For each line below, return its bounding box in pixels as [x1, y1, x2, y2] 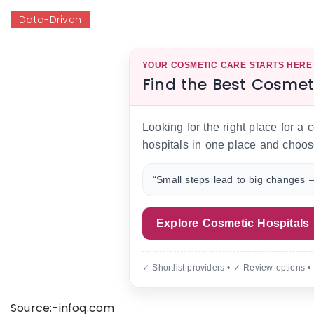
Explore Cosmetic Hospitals [156, 217, 310, 230]
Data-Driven [19, 13, 82, 27]
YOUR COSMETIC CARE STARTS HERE [142, 60, 312, 71]
